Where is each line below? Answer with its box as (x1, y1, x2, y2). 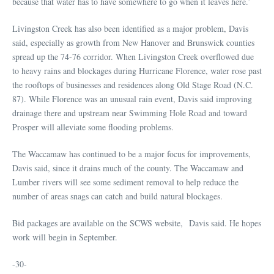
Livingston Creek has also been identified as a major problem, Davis (12, 22, 248, 34)
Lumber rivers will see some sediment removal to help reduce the (12, 176, 239, 188)
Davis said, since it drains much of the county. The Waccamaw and (12, 161, 243, 174)
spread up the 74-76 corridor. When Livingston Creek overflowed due (12, 50, 254, 62)
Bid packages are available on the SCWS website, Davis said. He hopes (12, 217, 261, 229)
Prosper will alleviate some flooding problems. (12, 120, 174, 133)
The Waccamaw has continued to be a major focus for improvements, (12, 147, 251, 160)
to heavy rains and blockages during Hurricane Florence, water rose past (12, 64, 262, 76)
